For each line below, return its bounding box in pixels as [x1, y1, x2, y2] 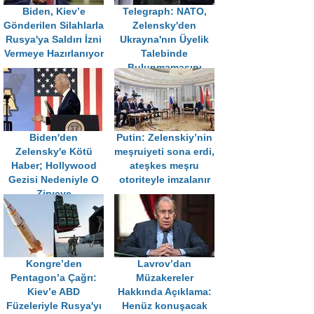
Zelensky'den [132, 20, 196, 32]
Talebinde [141, 48, 188, 60]
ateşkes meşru [130, 161, 199, 172]
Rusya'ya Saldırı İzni [6, 34, 102, 46]
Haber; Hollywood [11, 161, 97, 172]
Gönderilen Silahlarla [4, 20, 104, 32]
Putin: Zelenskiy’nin [116, 132, 212, 144]
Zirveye [36, 189, 71, 200]
